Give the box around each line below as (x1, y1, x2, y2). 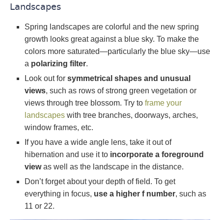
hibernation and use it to (25, 150, 110, 159)
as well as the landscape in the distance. (41, 163, 184, 171)
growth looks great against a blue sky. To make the (25, 35, 199, 43)
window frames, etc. (25, 123, 93, 132)
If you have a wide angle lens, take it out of (25, 138, 171, 146)
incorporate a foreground (110, 150, 204, 159)
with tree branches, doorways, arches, (65, 111, 198, 119)
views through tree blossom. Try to (25, 99, 145, 107)
